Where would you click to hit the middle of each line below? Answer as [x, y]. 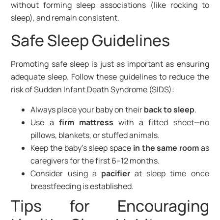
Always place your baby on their [87, 109]
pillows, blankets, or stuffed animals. [95, 135]
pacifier [115, 173]
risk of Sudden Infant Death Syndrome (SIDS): [93, 90]
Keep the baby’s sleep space [82, 148]
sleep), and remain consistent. [65, 17]
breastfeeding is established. [82, 186]
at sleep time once [169, 173]
